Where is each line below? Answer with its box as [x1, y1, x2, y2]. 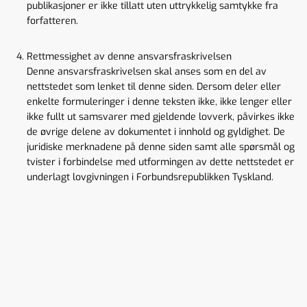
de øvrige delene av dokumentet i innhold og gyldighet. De [27, 125, 285, 138]
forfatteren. [27, 14, 78, 27]
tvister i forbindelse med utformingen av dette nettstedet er [27, 156, 294, 169]
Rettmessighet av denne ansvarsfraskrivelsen [27, 50, 232, 63]
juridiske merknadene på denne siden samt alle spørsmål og [27, 140, 295, 153]
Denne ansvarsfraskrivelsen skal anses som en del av [27, 65, 267, 78]
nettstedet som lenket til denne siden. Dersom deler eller [27, 80, 281, 93]
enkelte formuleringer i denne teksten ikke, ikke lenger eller [27, 95, 292, 108]
